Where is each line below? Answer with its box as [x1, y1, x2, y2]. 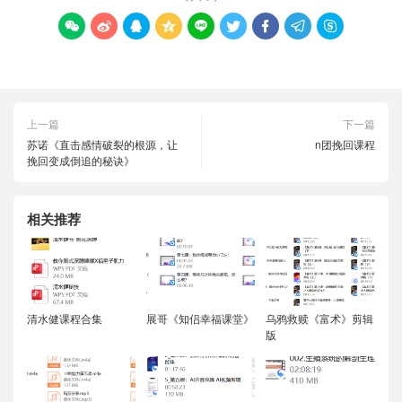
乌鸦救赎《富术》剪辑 [266, 310, 374, 326]
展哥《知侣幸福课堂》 [146, 310, 255, 326]
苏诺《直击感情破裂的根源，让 [27, 135, 178, 152]
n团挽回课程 [315, 135, 375, 152]
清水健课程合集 [27, 310, 102, 326]
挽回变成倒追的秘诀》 [27, 152, 135, 168]
